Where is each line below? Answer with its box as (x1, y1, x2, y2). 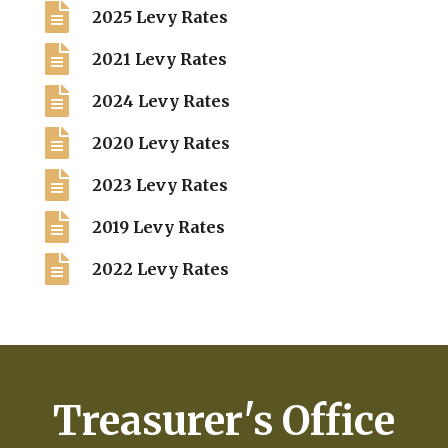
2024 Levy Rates (91, 90, 230, 111)
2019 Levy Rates (91, 216, 225, 237)
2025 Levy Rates (91, 6, 228, 27)
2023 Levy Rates (91, 174, 228, 195)
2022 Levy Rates (91, 258, 229, 279)
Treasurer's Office (52, 395, 395, 446)
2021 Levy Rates (91, 48, 227, 69)
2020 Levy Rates (91, 132, 230, 153)
